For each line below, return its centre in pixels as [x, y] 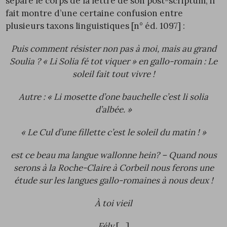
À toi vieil [113, 203]
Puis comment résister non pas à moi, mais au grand [113, 48]
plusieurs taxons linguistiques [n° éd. [83, 26]
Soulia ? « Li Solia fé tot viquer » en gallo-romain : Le [113, 61]
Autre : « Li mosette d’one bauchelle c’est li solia [113, 97]
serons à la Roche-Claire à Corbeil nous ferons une [113, 167]
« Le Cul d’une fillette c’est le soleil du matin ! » [113, 132]
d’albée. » [113, 109]
